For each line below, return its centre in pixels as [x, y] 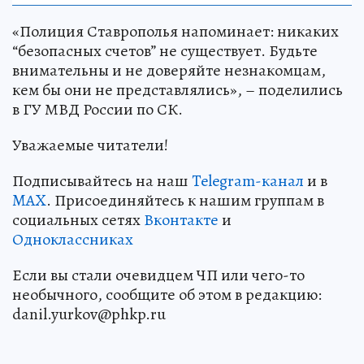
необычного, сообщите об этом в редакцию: [167, 294]
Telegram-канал [248, 180]
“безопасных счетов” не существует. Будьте [165, 50]
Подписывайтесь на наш [102, 180]
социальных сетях [78, 219]
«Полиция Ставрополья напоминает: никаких [175, 31]
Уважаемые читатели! [90, 145]
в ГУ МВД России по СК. [97, 109]
